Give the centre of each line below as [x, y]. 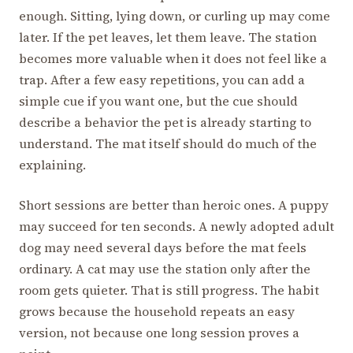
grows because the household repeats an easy [157, 311]
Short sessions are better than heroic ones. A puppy [174, 204]
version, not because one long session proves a [159, 332]
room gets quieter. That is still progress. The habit [169, 290]
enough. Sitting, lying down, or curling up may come [175, 15]
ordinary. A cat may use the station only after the [165, 268]
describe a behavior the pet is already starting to [165, 122]
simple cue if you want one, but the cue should [158, 100]
